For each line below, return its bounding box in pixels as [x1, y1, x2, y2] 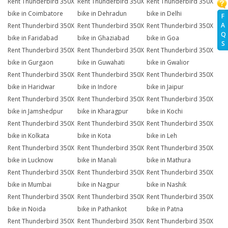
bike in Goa [147, 34, 180, 43]
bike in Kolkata [8, 131, 49, 140]
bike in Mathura [147, 156, 191, 165]
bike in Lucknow [8, 156, 53, 165]
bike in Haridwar [8, 82, 55, 92]
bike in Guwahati [77, 58, 125, 67]
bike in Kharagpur [77, 107, 128, 116]
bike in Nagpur [77, 180, 120, 189]
